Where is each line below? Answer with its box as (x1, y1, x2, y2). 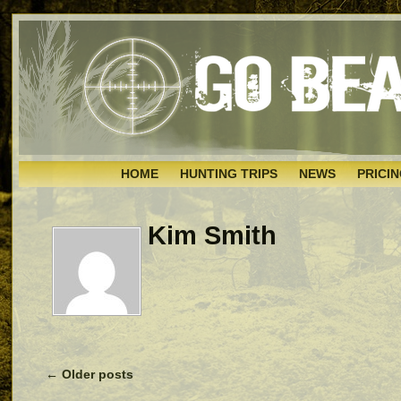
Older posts (58, 367, 133, 381)
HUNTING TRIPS (179, 166, 277, 181)
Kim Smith (148, 220, 277, 250)
